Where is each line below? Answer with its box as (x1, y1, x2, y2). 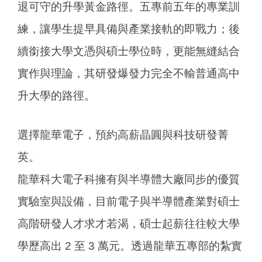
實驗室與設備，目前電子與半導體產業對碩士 (18, 195, 240, 208)
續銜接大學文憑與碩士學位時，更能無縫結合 (18, 44, 240, 57)
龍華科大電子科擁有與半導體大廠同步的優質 (18, 173, 240, 185)
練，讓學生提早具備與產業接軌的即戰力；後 (18, 22, 240, 35)
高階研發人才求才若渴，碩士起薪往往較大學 (18, 217, 240, 230)
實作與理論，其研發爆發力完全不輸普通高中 (18, 67, 240, 80)
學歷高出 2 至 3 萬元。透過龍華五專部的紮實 (18, 239, 242, 252)
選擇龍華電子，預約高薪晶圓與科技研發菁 (18, 128, 229, 141)
